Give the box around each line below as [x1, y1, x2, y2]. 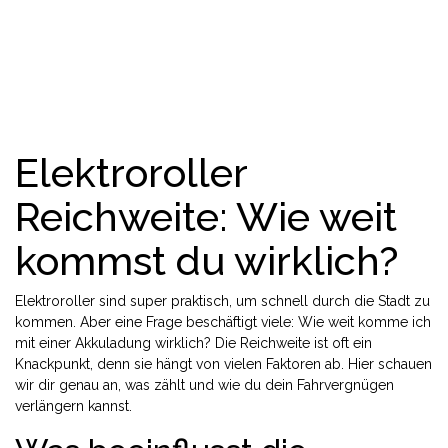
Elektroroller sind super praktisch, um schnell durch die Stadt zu [15, 293, 430, 309]
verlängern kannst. [15, 398, 132, 414]
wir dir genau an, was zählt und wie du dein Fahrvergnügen [15, 377, 394, 393]
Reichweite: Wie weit [15, 193, 397, 240]
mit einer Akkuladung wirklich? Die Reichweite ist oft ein [15, 335, 372, 351]
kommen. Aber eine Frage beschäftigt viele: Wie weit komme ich [15, 314, 431, 330]
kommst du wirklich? [15, 237, 398, 284]
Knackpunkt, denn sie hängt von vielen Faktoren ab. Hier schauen [15, 356, 432, 372]
